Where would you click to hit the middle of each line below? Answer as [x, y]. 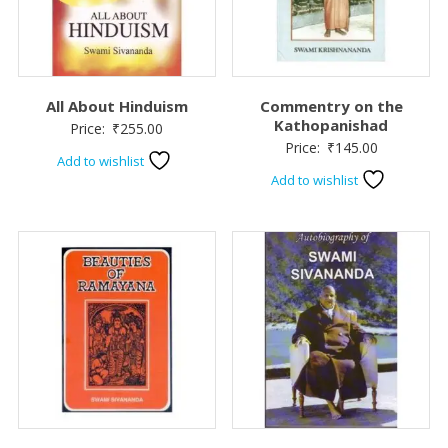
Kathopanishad [331, 125]
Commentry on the [331, 106]
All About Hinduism [116, 106]
